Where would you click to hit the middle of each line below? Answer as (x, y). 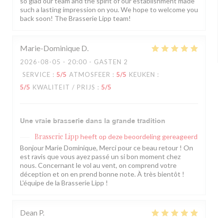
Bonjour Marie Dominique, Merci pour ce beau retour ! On (107, 148)
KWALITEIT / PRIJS (64, 87)
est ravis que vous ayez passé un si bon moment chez (100, 157)
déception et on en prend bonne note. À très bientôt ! (102, 174)
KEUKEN (142, 75)
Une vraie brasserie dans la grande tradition (93, 121)
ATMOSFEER (90, 75)
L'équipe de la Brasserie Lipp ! (64, 183)
